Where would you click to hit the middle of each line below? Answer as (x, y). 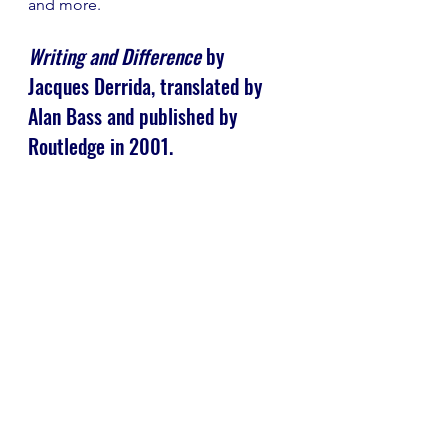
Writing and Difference (114, 56)
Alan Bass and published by (135, 116)
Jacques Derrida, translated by (147, 86)
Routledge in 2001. (100, 146)
